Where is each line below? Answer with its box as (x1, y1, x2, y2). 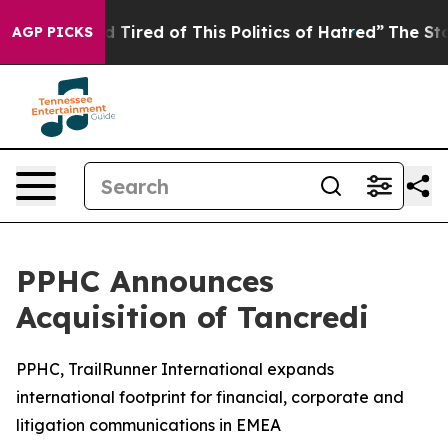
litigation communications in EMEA (16, 415, 281, 435)
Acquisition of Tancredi (16, 298, 369, 336)
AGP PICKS (12, 23, 93, 41)
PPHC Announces (16, 262, 274, 300)
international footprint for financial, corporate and (16, 387, 404, 407)
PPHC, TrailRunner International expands (16, 359, 334, 379)
